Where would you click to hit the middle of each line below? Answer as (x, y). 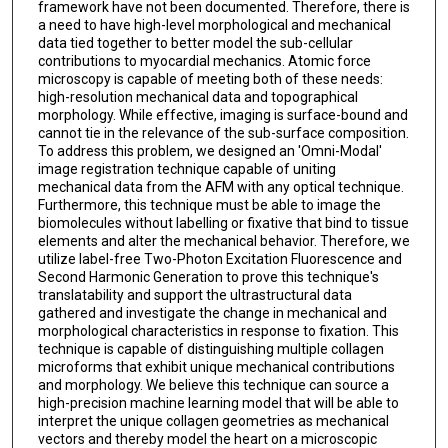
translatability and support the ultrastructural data (194, 294)
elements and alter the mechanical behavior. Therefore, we (223, 240)
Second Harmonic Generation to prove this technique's (208, 276)
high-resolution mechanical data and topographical (197, 96)
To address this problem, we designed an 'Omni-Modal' (209, 150)
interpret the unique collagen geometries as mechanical (213, 420)
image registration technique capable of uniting (186, 168)
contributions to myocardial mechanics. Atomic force (204, 60)
